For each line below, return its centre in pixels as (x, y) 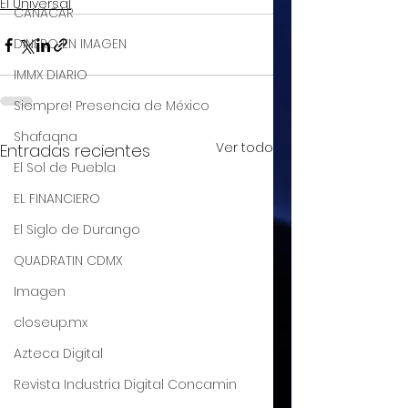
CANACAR (44, 13)
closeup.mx (51, 322)
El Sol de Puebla (65, 168)
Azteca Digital (58, 353)
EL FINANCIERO (57, 199)
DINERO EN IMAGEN (70, 44)
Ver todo (245, 148)
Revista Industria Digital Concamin (125, 384)
